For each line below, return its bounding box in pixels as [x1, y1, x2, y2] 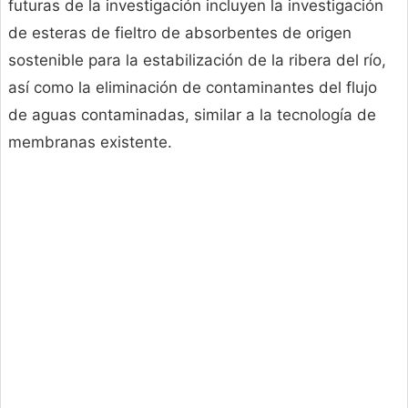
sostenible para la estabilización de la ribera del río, [8, 51, 386, 70]
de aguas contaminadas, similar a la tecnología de [8, 106, 376, 125]
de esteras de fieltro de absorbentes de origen [8, 24, 352, 43]
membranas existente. [8, 133, 172, 152]
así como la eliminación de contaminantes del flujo [8, 78, 377, 97]
